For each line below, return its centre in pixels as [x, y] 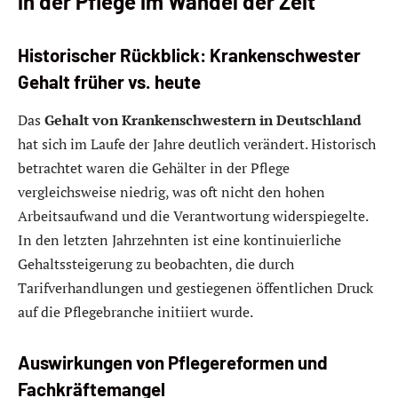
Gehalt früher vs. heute [109, 81]
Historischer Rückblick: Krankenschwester [189, 55]
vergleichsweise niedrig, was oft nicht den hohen [171, 192]
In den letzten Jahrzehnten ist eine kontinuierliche [179, 240]
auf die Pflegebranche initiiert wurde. [135, 312]
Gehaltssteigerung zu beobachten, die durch [156, 264]
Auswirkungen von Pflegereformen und [173, 362]
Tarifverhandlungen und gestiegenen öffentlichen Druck [195, 288]
